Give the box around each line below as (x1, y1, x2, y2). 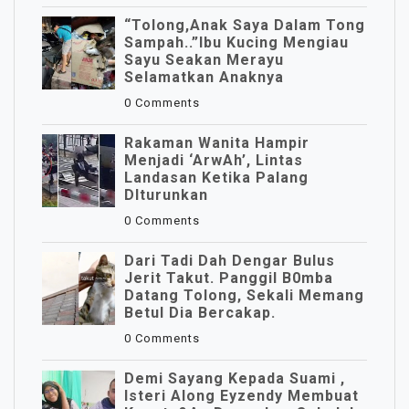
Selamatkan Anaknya (124, 68, 284, 86)
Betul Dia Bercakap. (124, 304, 276, 321)
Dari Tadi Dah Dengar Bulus (124, 252, 335, 269)
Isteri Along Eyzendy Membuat (124, 387, 359, 404)
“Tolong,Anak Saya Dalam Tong (124, 16, 365, 34)
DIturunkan (124, 186, 208, 204)
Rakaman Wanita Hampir (124, 134, 309, 152)
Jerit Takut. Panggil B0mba (124, 269, 333, 287)
